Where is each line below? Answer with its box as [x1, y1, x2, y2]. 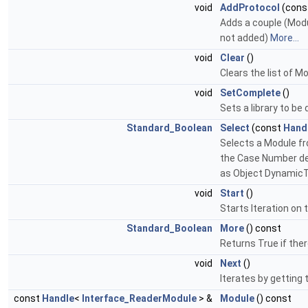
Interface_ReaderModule [82, 293, 197, 305]
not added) [220, 32, 270, 44]
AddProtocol [220, 2, 280, 14]
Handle [42, 293, 74, 305]
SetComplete [220, 87, 280, 99]
